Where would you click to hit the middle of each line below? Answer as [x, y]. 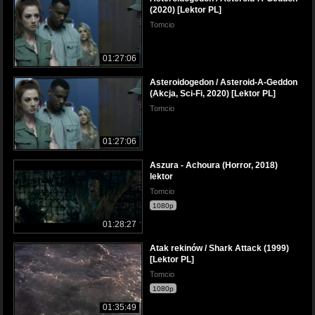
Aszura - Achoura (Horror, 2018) [214, 165]
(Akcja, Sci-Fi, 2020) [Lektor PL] [213, 93]
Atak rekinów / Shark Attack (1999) [219, 248]
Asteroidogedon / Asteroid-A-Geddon [224, 82]
